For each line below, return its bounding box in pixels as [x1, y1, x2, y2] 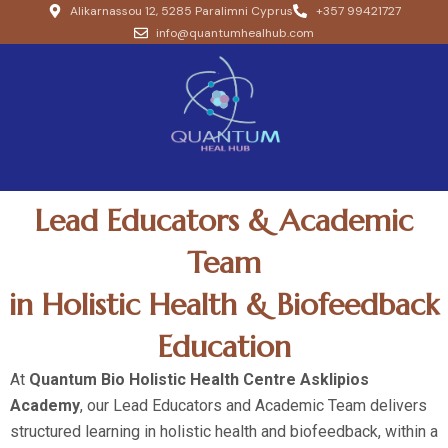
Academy [10, 396, 80, 416]
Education [157, 328, 291, 366]
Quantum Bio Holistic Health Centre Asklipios [29, 370, 369, 390]
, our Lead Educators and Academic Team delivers [80, 396, 427, 416]
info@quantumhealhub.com [156, 25, 315, 41]
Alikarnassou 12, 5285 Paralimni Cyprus [70, 3, 293, 19]
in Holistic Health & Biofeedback [9, 286, 439, 324]
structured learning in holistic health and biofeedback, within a [10, 422, 438, 442]
